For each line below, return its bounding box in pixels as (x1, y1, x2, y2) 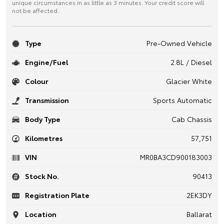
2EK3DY (186, 189, 212, 200)
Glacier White (166, 75, 212, 86)
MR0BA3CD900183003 (140, 151, 212, 162)
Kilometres (23, 132, 62, 143)
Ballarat (186, 208, 212, 219)
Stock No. (23, 170, 59, 181)
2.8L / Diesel (170, 56, 212, 67)
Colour (23, 75, 48, 86)
